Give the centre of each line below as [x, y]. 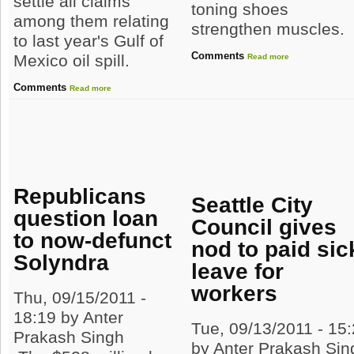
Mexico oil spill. [72, 61]
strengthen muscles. [268, 30]
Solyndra [62, 263]
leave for [238, 271]
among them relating [92, 22]
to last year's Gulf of [89, 41]
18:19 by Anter [69, 318]
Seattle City [252, 205]
